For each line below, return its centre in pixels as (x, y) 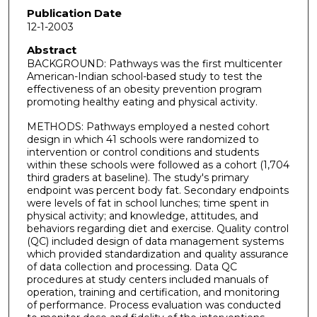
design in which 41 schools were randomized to (143, 139)
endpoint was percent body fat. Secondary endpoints (157, 190)
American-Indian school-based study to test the (144, 76)
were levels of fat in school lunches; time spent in (148, 203)
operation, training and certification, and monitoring (153, 292)
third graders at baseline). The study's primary (138, 177)
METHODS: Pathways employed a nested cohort (148, 126)
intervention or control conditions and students (143, 152)
